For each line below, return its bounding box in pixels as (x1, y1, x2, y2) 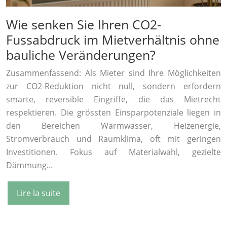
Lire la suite (17, 187, 60, 199)
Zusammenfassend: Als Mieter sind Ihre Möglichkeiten (6, 67, 221, 79)
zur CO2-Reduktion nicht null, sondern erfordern (6, 81, 221, 92)
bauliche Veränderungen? (6, 46, 156, 64)
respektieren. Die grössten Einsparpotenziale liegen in (6, 107, 221, 119)
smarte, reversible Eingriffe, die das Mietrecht (6, 94, 221, 105)
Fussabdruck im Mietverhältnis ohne (6, 31, 219, 49)
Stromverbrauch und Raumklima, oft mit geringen (6, 133, 221, 145)
